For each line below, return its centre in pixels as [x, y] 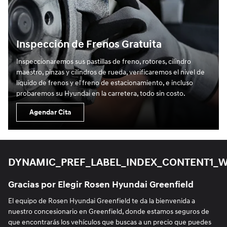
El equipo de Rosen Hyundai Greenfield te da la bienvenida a [102, 201]
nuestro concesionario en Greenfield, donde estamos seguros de [109, 212]
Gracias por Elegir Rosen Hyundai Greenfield [101, 185]
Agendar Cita [50, 112]
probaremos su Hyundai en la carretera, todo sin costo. [101, 94]
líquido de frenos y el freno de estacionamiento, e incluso [105, 83]
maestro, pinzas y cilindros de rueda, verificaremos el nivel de [110, 72]
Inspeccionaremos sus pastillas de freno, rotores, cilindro [104, 62]
